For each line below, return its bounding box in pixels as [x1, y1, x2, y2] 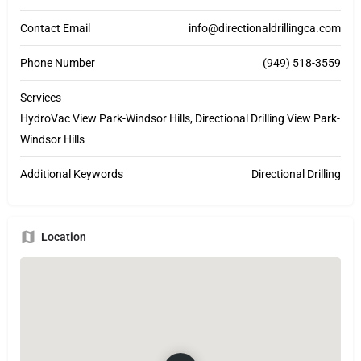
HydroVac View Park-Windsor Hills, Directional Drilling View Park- [20, 112, 340, 126]
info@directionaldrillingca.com [189, 22, 341, 35]
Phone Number [20, 56, 95, 70]
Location [41, 230, 86, 244]
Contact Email [20, 22, 90, 35]
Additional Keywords [20, 168, 123, 181]
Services [20, 91, 61, 105]
